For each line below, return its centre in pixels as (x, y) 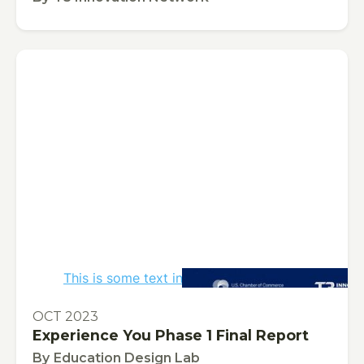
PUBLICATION (69, 299)
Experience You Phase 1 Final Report (171, 336)
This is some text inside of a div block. (182, 278)
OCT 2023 (65, 317)
